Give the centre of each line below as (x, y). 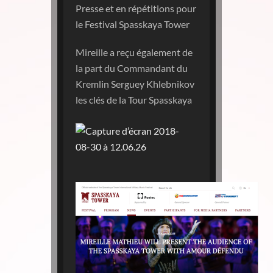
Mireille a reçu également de (134, 52)
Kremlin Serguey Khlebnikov (135, 84)
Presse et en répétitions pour (136, 8)
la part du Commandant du (132, 68)
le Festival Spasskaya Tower (133, 24)
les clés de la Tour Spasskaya (134, 100)
